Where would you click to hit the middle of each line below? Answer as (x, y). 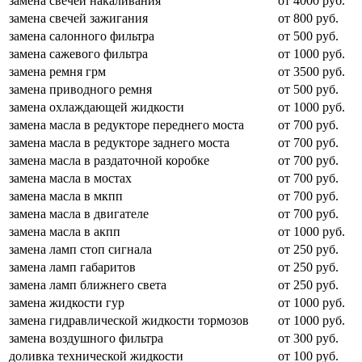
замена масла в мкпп (66, 196)
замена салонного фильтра (82, 36)
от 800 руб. (308, 18)
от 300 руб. (308, 338)
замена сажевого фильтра (78, 53)
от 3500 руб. (311, 71)
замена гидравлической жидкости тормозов (129, 320)
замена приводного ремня (80, 89)
